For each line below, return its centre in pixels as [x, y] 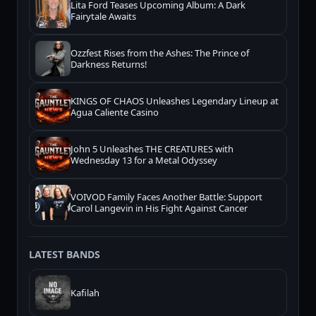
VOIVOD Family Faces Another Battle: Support [166, 197]
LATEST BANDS [65, 255]
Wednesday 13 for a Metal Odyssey [144, 160]
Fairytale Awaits [103, 17]
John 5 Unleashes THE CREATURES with [152, 149]
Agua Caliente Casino [115, 113]
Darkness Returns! [109, 65]
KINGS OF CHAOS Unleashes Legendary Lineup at [175, 101]
